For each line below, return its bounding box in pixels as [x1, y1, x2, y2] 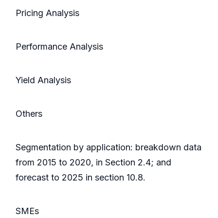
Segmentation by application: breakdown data [16, 142, 201, 153]
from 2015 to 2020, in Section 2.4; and [16, 157, 171, 168]
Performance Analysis [16, 41, 103, 52]
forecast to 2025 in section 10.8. [16, 172, 145, 183]
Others [16, 109, 42, 119]
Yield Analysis [16, 75, 71, 86]
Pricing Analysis [16, 8, 79, 18]
